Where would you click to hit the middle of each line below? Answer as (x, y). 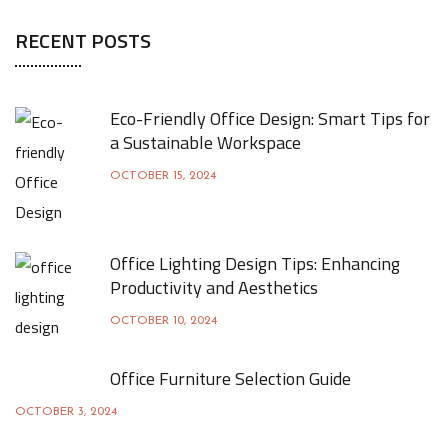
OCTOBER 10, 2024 (163, 320)
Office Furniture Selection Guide (230, 378)
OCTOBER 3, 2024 (66, 411)
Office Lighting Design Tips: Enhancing (255, 263)
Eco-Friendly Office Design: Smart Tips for (270, 118)
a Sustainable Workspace (205, 142)
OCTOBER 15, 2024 (163, 175)
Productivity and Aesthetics (214, 287)
